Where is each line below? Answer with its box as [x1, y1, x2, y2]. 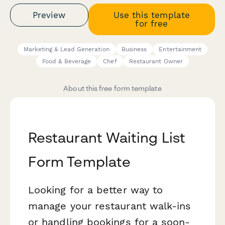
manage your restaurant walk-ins [28, 200, 191, 212]
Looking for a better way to [28, 184, 163, 196]
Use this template [113, 10, 190, 20]
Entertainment [159, 46, 202, 53]
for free [135, 18, 168, 29]
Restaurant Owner [129, 58, 183, 65]
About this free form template [63, 84, 162, 93]
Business [121, 46, 147, 53]
